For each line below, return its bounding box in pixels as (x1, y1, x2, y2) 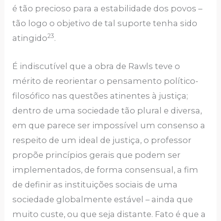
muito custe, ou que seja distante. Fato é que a (12, 209, 206, 219)
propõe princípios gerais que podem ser (12, 149, 181, 160)
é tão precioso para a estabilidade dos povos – (12, 3, 203, 14)
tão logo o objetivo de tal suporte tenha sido (12, 18, 198, 29)
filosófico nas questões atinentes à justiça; (12, 90, 188, 101)
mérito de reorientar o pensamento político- (12, 75, 199, 86)
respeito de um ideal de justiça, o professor (12, 135, 192, 145)
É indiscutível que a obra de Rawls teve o (12, 61, 181, 71)
